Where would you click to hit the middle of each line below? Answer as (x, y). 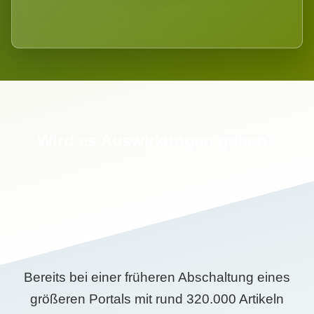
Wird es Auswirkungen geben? (157, 140)
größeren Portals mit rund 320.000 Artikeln (157, 299)
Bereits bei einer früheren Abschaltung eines (157, 277)
